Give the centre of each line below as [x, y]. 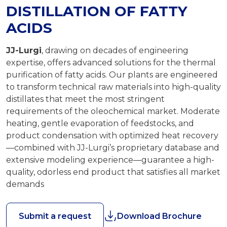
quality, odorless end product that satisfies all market [113, 172]
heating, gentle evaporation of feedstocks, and [100, 123]
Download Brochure [159, 216]
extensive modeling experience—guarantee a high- [110, 160]
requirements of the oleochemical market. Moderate [113, 111]
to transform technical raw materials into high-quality [113, 87]
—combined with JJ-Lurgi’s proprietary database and [113, 147]
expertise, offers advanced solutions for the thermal [111, 62]
